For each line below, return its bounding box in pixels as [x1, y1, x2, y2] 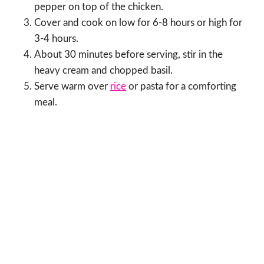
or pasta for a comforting [126, 81, 236, 92]
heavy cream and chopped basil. [34, 65, 173, 76]
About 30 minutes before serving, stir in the [34, 49, 223, 60]
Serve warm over [34, 81, 110, 92]
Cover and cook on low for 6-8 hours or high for [34, 18, 242, 28]
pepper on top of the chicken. [34, 2, 163, 12]
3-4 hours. [34, 34, 78, 44]
